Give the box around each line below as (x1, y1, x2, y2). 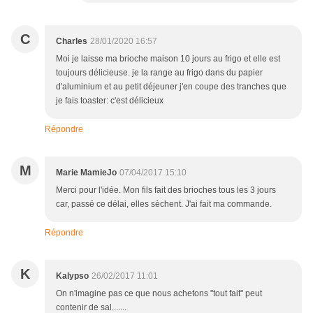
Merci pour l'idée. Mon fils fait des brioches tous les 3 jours (56, 185, 276, 196)
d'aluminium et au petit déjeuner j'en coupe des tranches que (56, 82, 286, 92)
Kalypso (56, 271, 89, 282)
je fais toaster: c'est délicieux (56, 96, 163, 106)
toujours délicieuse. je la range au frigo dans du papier (56, 68, 263, 78)
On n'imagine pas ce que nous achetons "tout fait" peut (56, 289, 262, 299)
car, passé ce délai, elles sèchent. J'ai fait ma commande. (56, 199, 272, 210)
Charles (56, 36, 87, 47)
